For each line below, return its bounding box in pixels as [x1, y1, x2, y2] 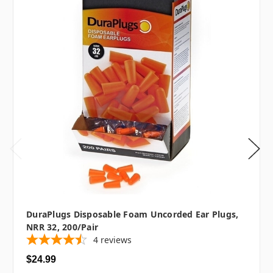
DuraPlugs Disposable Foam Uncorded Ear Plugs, [26, 208, 239, 220]
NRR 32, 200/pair [26, 221, 98, 233]
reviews [101, 233, 132, 246]
